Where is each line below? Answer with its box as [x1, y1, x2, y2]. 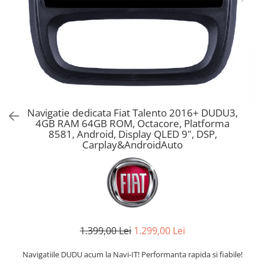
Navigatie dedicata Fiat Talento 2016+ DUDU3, [27, 106, 238, 119]
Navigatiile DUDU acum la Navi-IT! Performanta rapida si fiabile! [22, 249, 243, 260]
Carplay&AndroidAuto [82, 138, 183, 151]
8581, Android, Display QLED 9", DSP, [48, 127, 217, 141]
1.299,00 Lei [134, 224, 185, 237]
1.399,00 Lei [80, 224, 131, 237]
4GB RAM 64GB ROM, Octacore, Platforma [35, 117, 230, 130]
